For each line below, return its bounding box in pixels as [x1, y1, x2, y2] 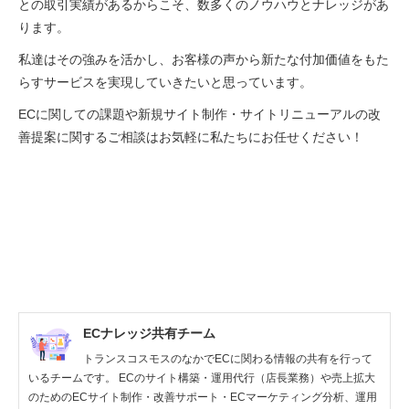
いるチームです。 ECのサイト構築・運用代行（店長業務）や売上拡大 [28, 371, 375, 384]
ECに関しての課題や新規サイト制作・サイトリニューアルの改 [18, 106, 381, 121]
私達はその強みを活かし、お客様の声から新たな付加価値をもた [18, 51, 389, 67]
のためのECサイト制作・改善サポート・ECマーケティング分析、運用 [28, 390, 377, 404]
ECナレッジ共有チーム [83, 325, 215, 341]
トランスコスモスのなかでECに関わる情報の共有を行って [83, 351, 372, 365]
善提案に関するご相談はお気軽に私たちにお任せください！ [18, 129, 363, 144]
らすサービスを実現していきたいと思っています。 [18, 74, 312, 89]
